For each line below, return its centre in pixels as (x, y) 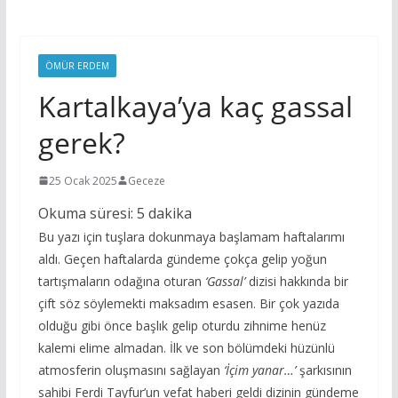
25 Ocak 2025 (83, 180)
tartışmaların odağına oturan (121, 281)
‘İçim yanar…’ (259, 370)
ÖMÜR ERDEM (77, 65)
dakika (170, 213)
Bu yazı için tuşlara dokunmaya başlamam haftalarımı (191, 236)
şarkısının (323, 370)
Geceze (146, 180)
